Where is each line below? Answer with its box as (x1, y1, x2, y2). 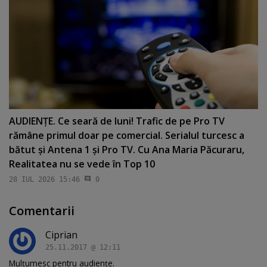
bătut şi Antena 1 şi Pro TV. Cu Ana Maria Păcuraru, (9, 142, 244, 156)
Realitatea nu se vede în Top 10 (9, 157, 155, 170)
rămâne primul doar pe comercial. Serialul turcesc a (9, 128, 244, 142)
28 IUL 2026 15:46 (9, 175, 80, 184)
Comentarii (9, 203, 74, 219)
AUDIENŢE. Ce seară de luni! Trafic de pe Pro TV (9, 114, 225, 128)
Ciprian (45, 228, 77, 241)
